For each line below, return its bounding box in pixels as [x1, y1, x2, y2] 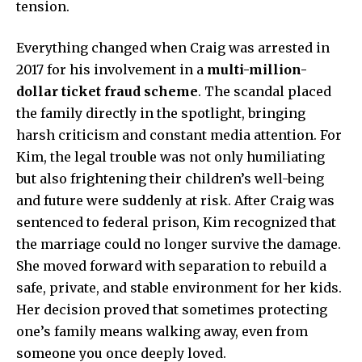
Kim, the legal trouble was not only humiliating [16, 148, 325, 165]
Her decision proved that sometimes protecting [16, 301, 327, 318]
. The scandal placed [198, 82, 331, 99]
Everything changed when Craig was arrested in [16, 39, 330, 56]
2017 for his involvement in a [16, 61, 207, 78]
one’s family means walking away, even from [16, 322, 308, 339]
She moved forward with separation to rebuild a [16, 257, 326, 274]
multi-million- [207, 61, 307, 78]
